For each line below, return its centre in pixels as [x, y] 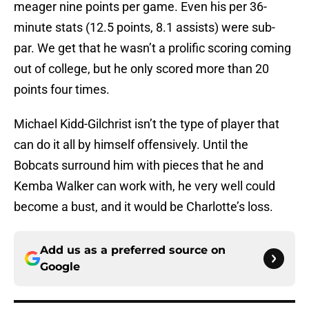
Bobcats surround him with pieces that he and [139, 166]
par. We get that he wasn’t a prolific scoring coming [152, 48]
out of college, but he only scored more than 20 [141, 69]
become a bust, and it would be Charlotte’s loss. [143, 207]
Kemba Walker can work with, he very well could [144, 186]
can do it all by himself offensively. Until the [131, 145]
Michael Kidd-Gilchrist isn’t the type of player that [147, 124]
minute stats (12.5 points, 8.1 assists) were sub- [144, 28]
